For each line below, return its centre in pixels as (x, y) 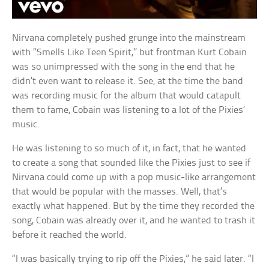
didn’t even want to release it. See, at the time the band (128, 82)
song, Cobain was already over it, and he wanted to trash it (134, 221)
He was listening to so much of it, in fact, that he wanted (129, 149)
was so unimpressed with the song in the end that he (124, 67)
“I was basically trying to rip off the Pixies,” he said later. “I (133, 259)
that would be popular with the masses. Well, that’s (120, 192)
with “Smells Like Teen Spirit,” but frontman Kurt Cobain (130, 53)
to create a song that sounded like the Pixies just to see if (131, 163)
